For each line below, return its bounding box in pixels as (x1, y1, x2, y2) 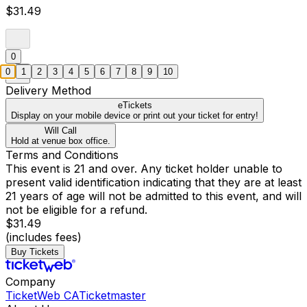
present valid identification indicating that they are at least (5, 175, 302, 190)
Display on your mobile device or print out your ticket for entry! (11, 110, 258, 121)
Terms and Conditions (5, 148, 119, 162)
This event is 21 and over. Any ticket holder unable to (5, 162, 282, 176)
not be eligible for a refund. (5, 203, 147, 217)
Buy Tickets (11, 247, 59, 258)
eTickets (117, 100, 152, 111)
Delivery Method (5, 84, 91, 98)
